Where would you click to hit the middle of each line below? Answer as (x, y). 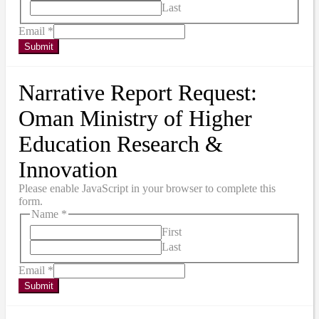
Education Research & (121, 144)
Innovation (68, 170)
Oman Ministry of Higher (135, 119)
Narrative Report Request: (138, 93)
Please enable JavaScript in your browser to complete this (147, 189)
